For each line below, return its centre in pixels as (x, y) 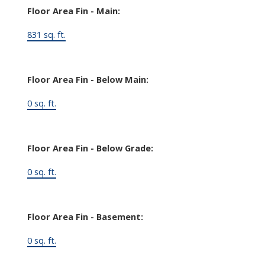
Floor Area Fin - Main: (73, 10)
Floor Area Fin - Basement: (85, 216)
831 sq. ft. (46, 34)
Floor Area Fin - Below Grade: (90, 148)
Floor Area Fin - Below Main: (88, 79)
